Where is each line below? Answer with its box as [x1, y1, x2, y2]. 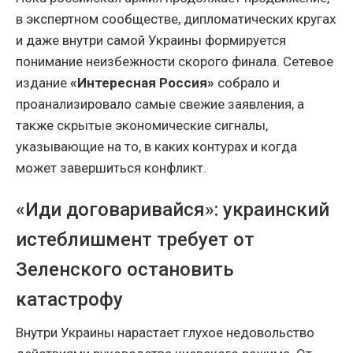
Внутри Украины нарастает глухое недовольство [16, 324, 314, 340]
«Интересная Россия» [70, 74, 214, 91]
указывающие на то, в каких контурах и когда [16, 138, 297, 154]
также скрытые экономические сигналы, [16, 117, 268, 133]
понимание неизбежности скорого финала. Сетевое [16, 53, 333, 69]
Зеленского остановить [16, 258, 234, 281]
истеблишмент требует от [16, 228, 255, 251]
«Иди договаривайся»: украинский [16, 198, 329, 221]
